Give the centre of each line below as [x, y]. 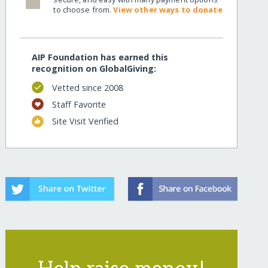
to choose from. [83, 9]
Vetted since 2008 [87, 87]
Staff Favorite [79, 104]
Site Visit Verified [85, 121]
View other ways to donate [168, 9]
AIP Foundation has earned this [100, 57]
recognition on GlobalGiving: [94, 69]
